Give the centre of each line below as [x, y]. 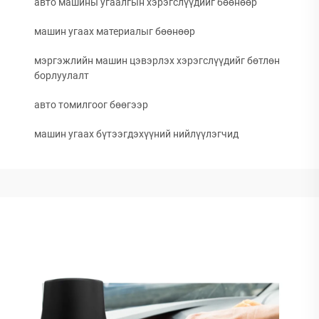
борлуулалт [62, 75]
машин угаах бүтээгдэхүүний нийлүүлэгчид [136, 134]
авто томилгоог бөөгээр [91, 105]
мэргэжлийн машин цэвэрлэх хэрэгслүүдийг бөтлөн [157, 61]
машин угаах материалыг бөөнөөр [115, 31]
